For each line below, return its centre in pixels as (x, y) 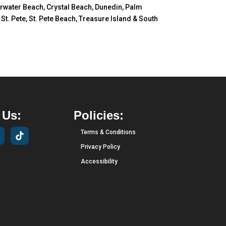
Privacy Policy (100, 147)
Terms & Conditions (108, 132)
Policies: (98, 115)
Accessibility (99, 161)
